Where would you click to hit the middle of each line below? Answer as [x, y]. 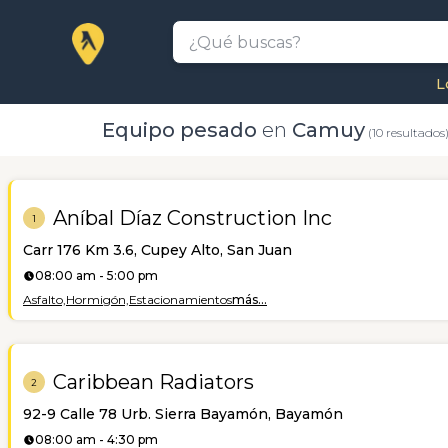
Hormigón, [97, 299]
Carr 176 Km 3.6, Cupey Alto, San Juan [157, 250]
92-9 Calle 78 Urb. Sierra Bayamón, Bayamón [183, 414]
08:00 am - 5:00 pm [96, 275]
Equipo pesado [179, 130]
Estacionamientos [180, 299]
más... [249, 299]
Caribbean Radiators [153, 382]
